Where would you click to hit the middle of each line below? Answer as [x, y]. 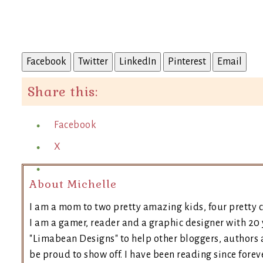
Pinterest [187, 61]
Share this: [63, 91]
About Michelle [73, 184]
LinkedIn [138, 61]
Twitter [93, 61]
